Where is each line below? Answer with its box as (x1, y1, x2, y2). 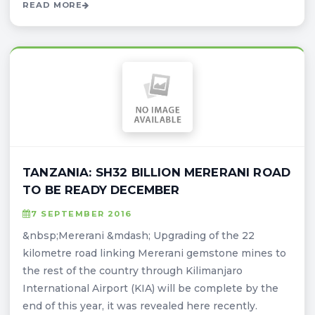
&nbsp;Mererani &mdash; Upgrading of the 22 (22, 229, 255, 242)
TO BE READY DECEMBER (22, 182, 180, 197)
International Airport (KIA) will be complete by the (22, 281, 278, 295)
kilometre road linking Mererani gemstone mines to (22, 246, 286, 259)
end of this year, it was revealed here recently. (22, 299, 257, 312)
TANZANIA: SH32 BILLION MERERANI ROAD (22, 165, 291, 179)
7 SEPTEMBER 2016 (31, 208, 132, 219)
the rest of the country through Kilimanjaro (22, 264, 243, 277)
